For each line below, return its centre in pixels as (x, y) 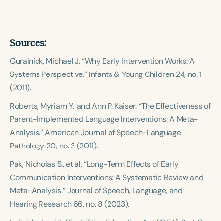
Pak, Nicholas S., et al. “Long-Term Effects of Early (94, 164)
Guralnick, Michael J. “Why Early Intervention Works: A (102, 61)
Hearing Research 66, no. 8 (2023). (70, 204)
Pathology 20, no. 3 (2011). (54, 146)
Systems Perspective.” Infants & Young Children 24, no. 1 (106, 74)
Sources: (28, 43)
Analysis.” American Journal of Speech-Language (95, 132)
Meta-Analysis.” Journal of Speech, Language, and (96, 191)
